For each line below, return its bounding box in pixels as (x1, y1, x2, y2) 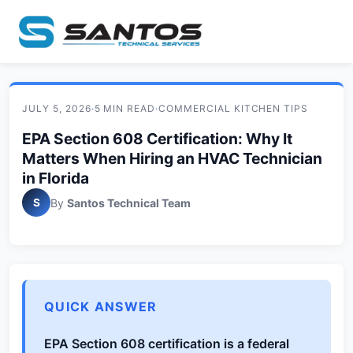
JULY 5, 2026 (22, 102, 91, 114)
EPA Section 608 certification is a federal (44, 336, 289, 351)
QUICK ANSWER (44, 299, 158, 314)
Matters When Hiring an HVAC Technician (22, 149, 322, 168)
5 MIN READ (94, 102, 156, 114)
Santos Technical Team (67, 195, 191, 210)
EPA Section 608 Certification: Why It (22, 129, 292, 148)
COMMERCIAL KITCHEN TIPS (158, 102, 309, 114)
